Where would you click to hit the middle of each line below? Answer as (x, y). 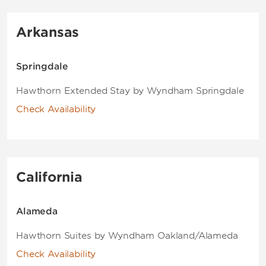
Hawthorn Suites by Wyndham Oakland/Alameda (127, 236)
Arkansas (48, 32)
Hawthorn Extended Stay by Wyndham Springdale (130, 91)
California (49, 177)
